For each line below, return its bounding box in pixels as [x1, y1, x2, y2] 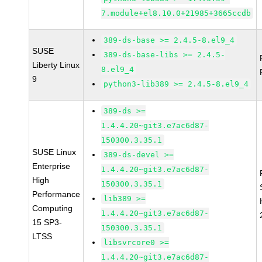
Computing [32, 204, 73, 213]
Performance [32, 189, 81, 199]
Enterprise [32, 161, 71, 171]
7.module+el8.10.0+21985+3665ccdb [101, 9, 251, 18]
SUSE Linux [32, 147, 77, 157]
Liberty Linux [32, 60, 80, 70]
